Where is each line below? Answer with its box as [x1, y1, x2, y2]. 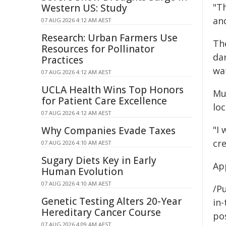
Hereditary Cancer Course [41, 206, 161, 219]
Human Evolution [41, 165, 123, 178]
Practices [41, 53, 83, 67]
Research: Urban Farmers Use [41, 31, 178, 44]
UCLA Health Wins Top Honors [41, 83, 184, 96]
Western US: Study [41, 2, 127, 15]
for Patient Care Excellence [41, 94, 167, 107]
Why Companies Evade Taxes [41, 124, 176, 137]
